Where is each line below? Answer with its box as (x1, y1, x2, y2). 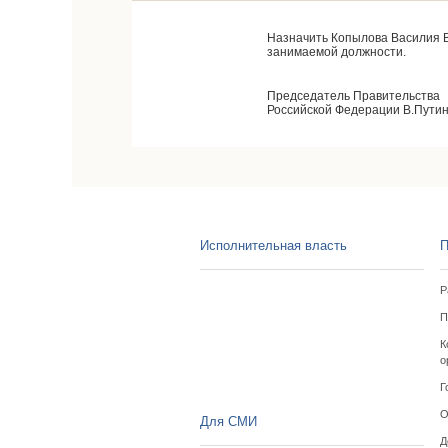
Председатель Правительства (267, 89, 440, 103)
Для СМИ (199, 414, 257, 429)
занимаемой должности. (267, 45, 406, 59)
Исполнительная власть (199, 238, 347, 253)
